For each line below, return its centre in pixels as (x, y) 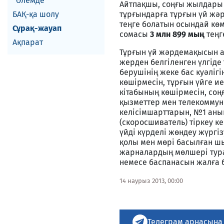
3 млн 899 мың (178, 34)
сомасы (135, 34)
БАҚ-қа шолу (36, 14)
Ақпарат (28, 42)
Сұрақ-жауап (37, 28)
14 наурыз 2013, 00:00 (151, 181)
